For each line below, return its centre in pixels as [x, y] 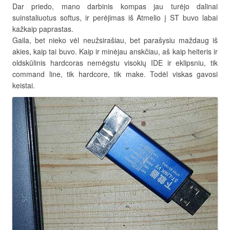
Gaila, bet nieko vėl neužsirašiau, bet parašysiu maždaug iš [115, 40]
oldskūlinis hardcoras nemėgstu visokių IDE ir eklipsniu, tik [115, 63]
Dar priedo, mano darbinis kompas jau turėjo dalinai [115, 6]
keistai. [24, 85]
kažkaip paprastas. [43, 29]
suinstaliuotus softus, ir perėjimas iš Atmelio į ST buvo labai [115, 17]
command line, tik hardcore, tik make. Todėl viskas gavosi [115, 74]
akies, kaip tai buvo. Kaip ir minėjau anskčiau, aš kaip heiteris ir [115, 51]
